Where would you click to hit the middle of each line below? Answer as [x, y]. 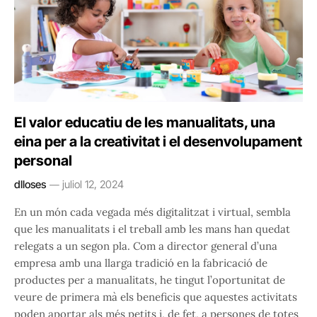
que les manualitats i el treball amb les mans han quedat [152, 229]
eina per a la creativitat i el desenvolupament [158, 142]
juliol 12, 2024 [93, 185]
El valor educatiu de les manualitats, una [145, 123]
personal [43, 161]
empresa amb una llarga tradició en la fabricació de [141, 263]
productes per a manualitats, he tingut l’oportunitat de [150, 280]
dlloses [30, 185]
